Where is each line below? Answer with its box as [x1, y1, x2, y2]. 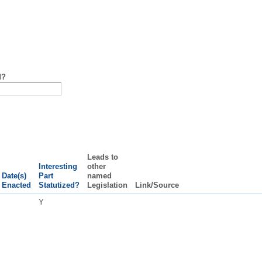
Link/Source [135, 180, 179, 189]
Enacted [1, 180, 31, 189]
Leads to [87, 152, 118, 161]
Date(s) [1, 171, 26, 180]
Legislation [87, 180, 127, 189]
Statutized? [38, 180, 80, 189]
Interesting [38, 161, 77, 171]
